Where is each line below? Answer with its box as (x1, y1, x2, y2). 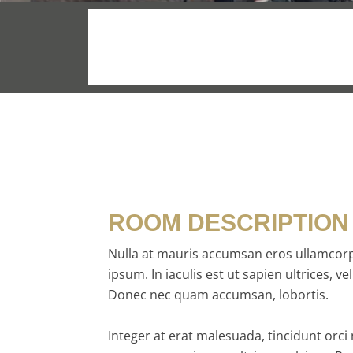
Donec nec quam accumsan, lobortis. (108, 286, 329, 304)
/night (145, 36, 194, 61)
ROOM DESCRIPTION (108, 210, 349, 236)
